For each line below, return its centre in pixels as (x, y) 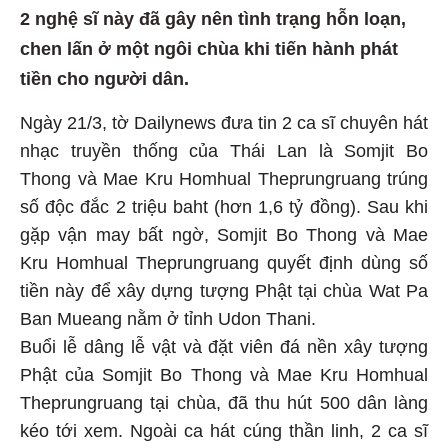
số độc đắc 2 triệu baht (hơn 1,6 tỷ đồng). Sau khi (224, 210)
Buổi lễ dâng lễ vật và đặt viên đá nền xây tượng (224, 350)
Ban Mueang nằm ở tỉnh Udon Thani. (168, 322)
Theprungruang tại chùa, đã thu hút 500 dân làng (224, 406)
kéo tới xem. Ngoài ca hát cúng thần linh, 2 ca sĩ (224, 434)
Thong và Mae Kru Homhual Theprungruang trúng (224, 182)
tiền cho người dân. (104, 82)
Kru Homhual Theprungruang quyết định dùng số (224, 266)
